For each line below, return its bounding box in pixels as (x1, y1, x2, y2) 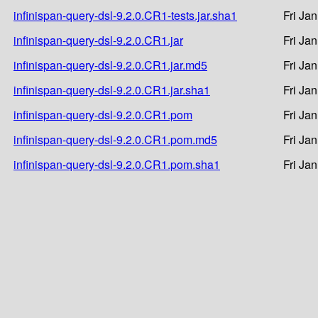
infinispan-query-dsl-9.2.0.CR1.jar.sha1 (13, 81, 210, 98)
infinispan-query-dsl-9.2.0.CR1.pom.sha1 (13, 155, 220, 172)
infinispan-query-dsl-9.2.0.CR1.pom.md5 (13, 131, 217, 148)
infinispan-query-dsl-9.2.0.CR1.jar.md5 (13, 56, 207, 73)
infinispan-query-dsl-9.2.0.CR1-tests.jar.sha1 (13, 6, 237, 23)
